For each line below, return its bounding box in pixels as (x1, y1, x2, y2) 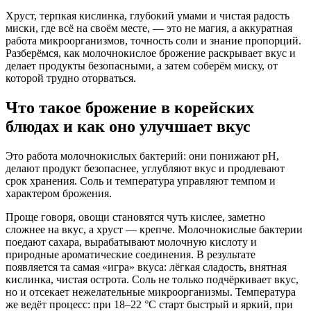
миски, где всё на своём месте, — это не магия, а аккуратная (6, 22, 292, 34)
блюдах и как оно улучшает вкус (6, 117, 251, 135)
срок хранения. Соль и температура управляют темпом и (6, 174, 276, 187)
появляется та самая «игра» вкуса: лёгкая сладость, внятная (6, 260, 287, 273)
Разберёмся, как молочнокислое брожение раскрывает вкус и (6, 47, 296, 59)
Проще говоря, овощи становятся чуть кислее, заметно (6, 210, 265, 223)
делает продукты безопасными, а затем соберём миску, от (6, 59, 278, 72)
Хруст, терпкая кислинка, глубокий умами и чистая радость (6, 9, 289, 22)
